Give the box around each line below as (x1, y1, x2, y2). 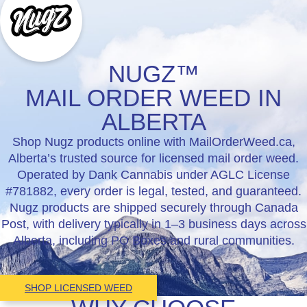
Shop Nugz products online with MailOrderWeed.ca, (12, 135, 295, 149)
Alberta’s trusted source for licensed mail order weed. (8, 151, 299, 165)
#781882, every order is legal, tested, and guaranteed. (5, 184, 302, 198)
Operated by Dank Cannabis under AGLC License (17, 168, 290, 182)
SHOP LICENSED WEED (25, 282, 132, 293)
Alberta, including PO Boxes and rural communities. (12, 234, 295, 247)
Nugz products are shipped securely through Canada (9, 201, 298, 214)
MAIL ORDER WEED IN (25, 84, 282, 111)
